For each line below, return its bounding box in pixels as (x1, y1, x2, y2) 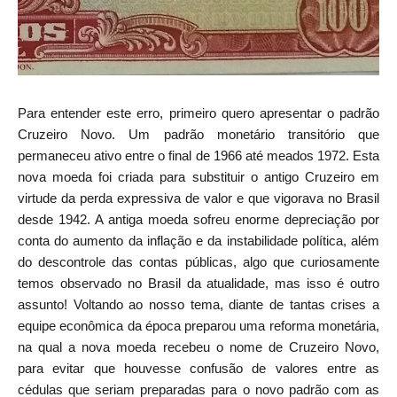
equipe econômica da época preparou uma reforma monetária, (18, 317, 379, 333)
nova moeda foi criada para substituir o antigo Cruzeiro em (18, 168, 379, 184)
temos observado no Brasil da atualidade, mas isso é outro (18, 275, 379, 291)
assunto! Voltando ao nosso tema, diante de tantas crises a (18, 296, 379, 312)
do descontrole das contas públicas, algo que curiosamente (18, 253, 379, 269)
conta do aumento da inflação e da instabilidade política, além (18, 232, 379, 248)
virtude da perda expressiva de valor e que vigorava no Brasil (18, 190, 379, 206)
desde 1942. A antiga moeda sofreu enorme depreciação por (18, 211, 379, 227)
